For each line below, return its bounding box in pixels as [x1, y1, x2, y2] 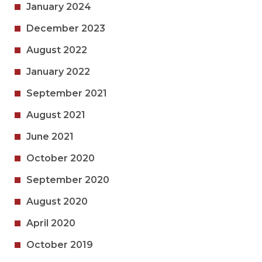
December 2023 [26, 22, 105, 34]
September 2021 [26, 87, 107, 99]
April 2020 [26, 217, 75, 229]
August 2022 [26, 44, 87, 56]
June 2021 [26, 130, 74, 142]
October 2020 [26, 152, 95, 164]
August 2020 [26, 195, 88, 207]
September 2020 [26, 174, 109, 185]
